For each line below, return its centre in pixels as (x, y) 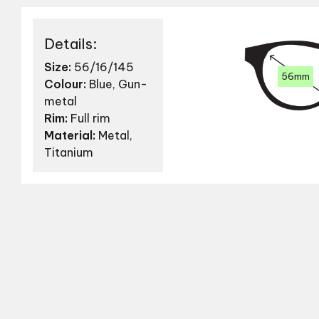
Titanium (69, 153)
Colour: (65, 84)
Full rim (89, 119)
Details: (70, 44)
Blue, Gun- (117, 84)
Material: (70, 136)
